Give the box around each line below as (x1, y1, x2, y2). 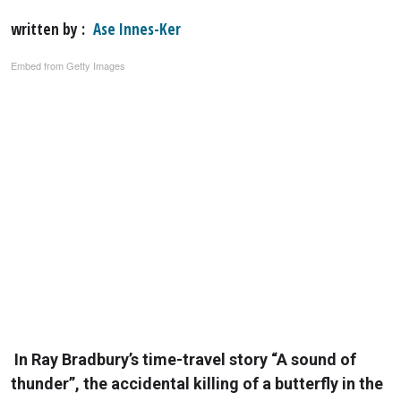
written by (11, 18, 81, 39)
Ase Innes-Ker (92, 18, 181, 39)
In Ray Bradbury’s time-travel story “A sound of (14, 350, 356, 370)
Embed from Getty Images (11, 57, 125, 73)
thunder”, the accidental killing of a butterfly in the (11, 374, 383, 394)
